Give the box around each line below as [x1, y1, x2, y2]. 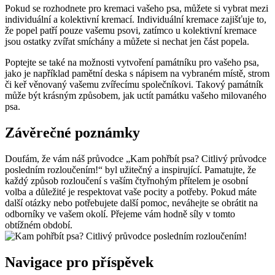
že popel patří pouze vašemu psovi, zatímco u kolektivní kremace [5, 25, 257, 36]
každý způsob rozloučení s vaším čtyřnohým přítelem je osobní [5, 175, 248, 186]
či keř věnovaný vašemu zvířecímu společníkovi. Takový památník [5, 79, 263, 90]
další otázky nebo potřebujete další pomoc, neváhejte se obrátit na [5, 197, 258, 208]
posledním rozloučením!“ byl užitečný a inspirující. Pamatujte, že [5, 164, 256, 175]
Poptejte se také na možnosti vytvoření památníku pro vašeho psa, [5, 56, 259, 68]
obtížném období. [5, 219, 72, 230]
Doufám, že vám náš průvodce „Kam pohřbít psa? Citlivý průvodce [5, 153, 266, 164]
